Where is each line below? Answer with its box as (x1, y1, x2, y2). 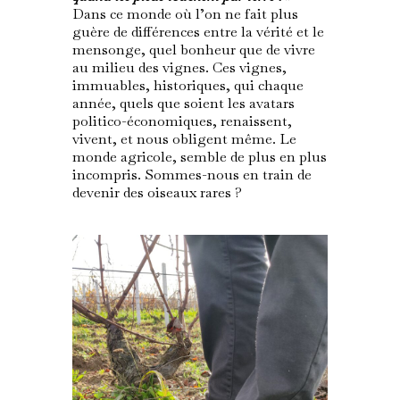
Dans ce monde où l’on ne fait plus (71, 4, 298, 24)
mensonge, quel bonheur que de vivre (71, 40, 315, 60)
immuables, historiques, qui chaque (71, 76, 304, 96)
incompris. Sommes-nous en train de (71, 165, 312, 185)
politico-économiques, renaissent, (71, 112, 292, 131)
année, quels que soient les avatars (71, 94, 295, 113)
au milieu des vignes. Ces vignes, (71, 58, 287, 78)
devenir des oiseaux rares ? (71, 183, 249, 203)
